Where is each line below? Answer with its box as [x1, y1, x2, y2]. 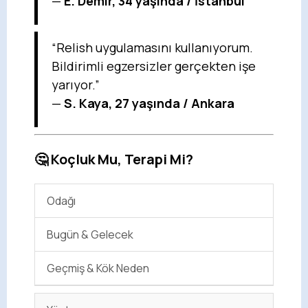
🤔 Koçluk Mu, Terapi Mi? [34, 150, 193, 169]
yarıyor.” [52, 76, 100, 93]
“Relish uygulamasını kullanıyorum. [52, 39, 253, 56]
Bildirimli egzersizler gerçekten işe [52, 58, 256, 75]
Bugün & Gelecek [47, 227, 134, 243]
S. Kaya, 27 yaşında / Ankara [64, 95, 234, 112]
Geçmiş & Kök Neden [47, 261, 150, 276]
